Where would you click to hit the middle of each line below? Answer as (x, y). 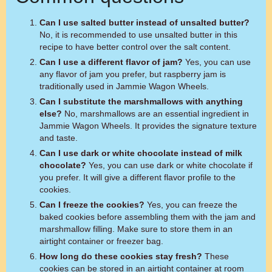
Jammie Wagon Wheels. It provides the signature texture (148, 126)
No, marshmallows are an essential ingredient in (155, 114)
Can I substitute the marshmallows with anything (141, 101)
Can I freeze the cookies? (92, 205)
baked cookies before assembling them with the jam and (148, 217)
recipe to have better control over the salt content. (135, 47)
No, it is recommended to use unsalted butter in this (138, 35)
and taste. (59, 138)
